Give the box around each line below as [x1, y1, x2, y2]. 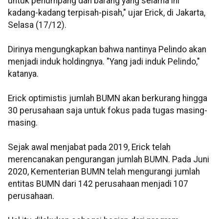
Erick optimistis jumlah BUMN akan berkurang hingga [8, 93, 207, 104]
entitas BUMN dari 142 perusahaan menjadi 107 [8, 179, 188, 189]
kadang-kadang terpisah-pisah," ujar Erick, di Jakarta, [8, 8, 205, 18]
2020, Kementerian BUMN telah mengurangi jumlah [8, 167, 200, 177]
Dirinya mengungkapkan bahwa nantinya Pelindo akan [8, 44, 206, 55]
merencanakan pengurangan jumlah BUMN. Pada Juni [8, 154, 209, 165]
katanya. [8, 69, 39, 79]
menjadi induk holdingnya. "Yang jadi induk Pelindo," [8, 57, 200, 67]
